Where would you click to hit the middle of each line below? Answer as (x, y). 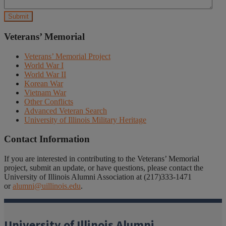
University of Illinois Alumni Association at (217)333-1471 (98, 177)
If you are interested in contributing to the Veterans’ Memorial (102, 159)
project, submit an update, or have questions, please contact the (104, 168)
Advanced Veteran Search (66, 110)
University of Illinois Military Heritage (85, 120)
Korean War (44, 83)
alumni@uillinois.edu (47, 186)
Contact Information (47, 139)
